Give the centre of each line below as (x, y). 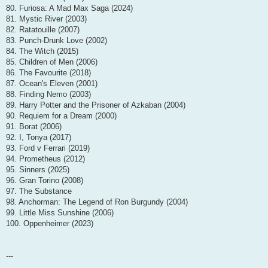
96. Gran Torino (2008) (45, 181)
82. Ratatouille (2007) (43, 30)
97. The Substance (39, 191)
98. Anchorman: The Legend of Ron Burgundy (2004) (97, 202)
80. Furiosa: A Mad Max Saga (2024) (69, 8)
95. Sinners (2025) (38, 170)
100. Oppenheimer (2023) (50, 224)
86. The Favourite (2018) (48, 73)
